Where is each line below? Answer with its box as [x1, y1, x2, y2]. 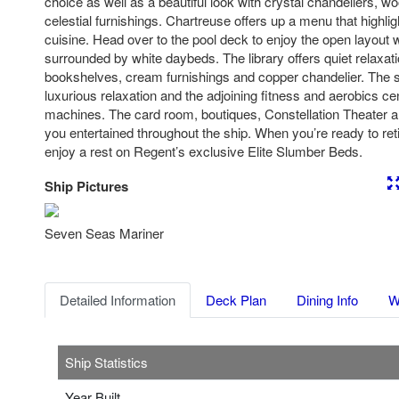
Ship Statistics [65, 353, 148, 372]
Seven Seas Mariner [45, 224, 164, 243]
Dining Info [297, 290, 358, 310]
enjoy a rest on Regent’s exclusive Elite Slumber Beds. [45, 141, 362, 160]
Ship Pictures [45, 176, 128, 197]
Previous [70, 209, 123, 229]
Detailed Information [60, 290, 175, 310]
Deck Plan [206, 290, 266, 310]
